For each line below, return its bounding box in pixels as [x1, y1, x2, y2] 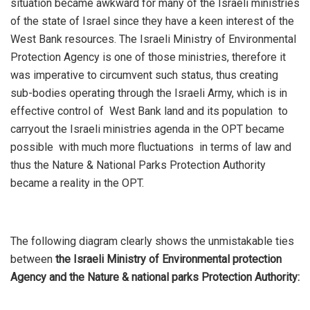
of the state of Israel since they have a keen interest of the [10, 15, 294, 28]
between [10, 253, 55, 266]
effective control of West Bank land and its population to [10, 104, 288, 118]
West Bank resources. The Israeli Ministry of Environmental [10, 33, 296, 46]
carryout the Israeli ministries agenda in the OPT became [10, 122, 284, 136]
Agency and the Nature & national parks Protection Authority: [10, 271, 300, 284]
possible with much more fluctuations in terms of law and [10, 140, 291, 154]
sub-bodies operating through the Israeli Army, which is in [10, 86, 287, 100]
